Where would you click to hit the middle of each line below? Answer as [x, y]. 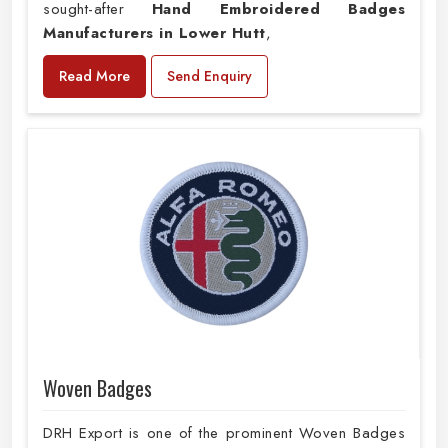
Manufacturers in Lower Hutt [154, 33]
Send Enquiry [209, 76]
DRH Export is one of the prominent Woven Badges [224, 433]
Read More [94, 76]
